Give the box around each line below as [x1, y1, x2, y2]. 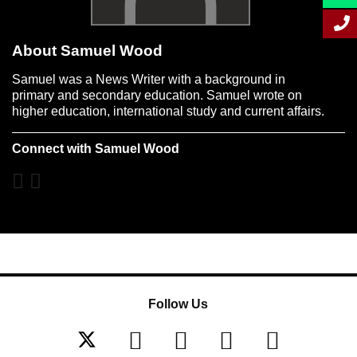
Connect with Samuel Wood [12, 142, 179, 155]
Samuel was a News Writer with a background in [12, 73, 285, 86]
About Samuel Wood [12, 42, 163, 59]
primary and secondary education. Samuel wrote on [12, 88, 302, 102]
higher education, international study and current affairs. [12, 104, 324, 118]
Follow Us [148, 297, 209, 311]
